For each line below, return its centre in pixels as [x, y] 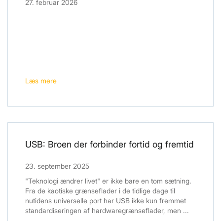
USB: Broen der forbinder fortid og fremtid [110, 145]
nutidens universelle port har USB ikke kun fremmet [106, 201]
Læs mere [41, 81]
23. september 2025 [57, 166]
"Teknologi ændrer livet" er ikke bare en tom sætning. [108, 181]
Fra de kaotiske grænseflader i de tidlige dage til [100, 191]
